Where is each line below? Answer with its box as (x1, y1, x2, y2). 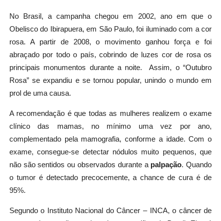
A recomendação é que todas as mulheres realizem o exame (9, 109, 212, 117)
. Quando (182, 160, 212, 169)
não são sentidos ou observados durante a (9, 160, 151, 169)
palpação (150, 160, 182, 169)
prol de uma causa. (9, 89, 73, 98)
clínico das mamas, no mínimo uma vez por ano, (9, 122, 212, 130)
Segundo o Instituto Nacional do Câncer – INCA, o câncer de (9, 206, 212, 215)
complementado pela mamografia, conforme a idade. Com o (9, 135, 212, 143)
